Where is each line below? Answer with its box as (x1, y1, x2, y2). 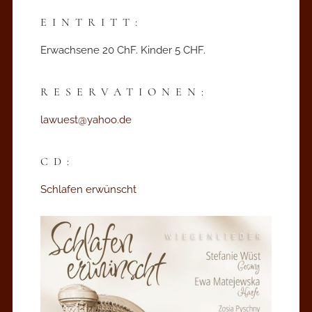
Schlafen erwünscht (40, 182, 136, 196)
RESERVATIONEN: (40, 84, 209, 99)
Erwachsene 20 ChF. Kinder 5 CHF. (40, 43, 205, 56)
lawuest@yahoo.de (40, 113, 132, 126)
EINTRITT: (40, 15, 143, 29)
